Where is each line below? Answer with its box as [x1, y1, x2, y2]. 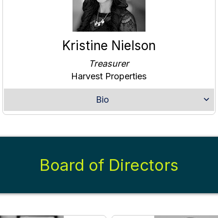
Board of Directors [39, 155, 179, 175]
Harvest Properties [71, 71, 147, 82]
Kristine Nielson [62, 38, 156, 54]
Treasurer [89, 58, 129, 69]
